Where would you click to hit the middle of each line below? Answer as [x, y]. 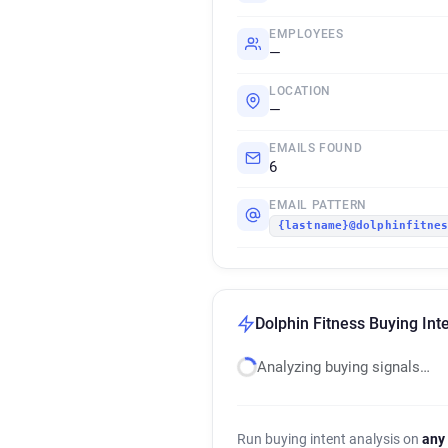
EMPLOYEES [306, 34]
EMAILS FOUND [316, 148]
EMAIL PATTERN [318, 205]
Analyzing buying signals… [343, 367]
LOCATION [300, 91]
